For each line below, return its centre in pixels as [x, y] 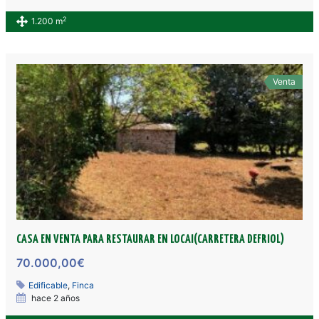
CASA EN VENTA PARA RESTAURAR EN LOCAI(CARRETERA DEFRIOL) [151, 240]
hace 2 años [55, 298]
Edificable [48, 286]
